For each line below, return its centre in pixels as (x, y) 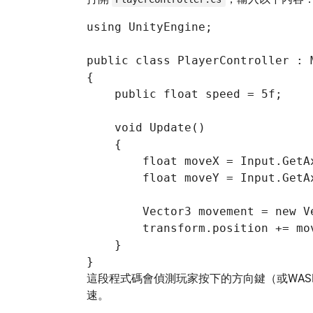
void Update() (146, 128)
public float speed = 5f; (184, 94)
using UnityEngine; (150, 27)
